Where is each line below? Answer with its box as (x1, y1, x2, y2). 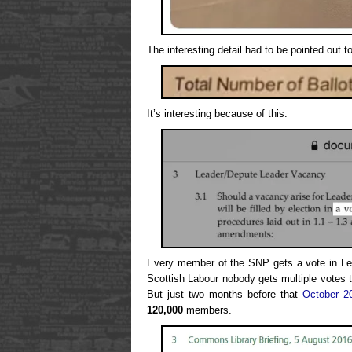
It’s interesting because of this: (147, 108, 288, 120)
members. (183, 304, 232, 317)
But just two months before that (147, 288, 302, 301)
